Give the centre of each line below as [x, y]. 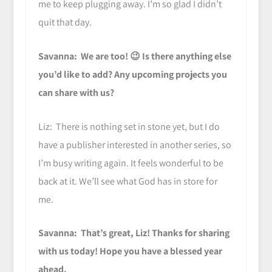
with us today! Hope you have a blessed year [130, 251]
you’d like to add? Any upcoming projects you [132, 74]
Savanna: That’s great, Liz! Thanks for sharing [134, 233]
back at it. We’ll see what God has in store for [127, 181]
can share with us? [76, 92]
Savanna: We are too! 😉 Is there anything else [134, 56]
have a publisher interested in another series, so [134, 144]
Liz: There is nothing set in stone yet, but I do [129, 126]
